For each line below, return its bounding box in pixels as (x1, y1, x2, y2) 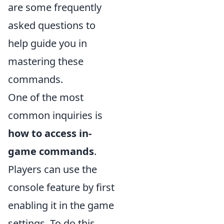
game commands (8, 144, 94, 158)
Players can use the (8, 162, 97, 176)
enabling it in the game (8, 198, 114, 212)
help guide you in (8, 36, 87, 50)
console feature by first (8, 180, 114, 194)
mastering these (8, 54, 83, 68)
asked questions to (8, 18, 95, 32)
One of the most (8, 90, 83, 104)
